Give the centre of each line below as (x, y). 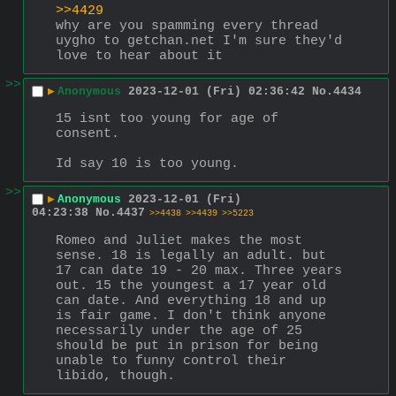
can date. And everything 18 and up (191, 301)
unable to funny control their (171, 361)
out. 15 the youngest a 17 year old (191, 286)
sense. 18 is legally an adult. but (191, 255)
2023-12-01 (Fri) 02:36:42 (217, 92)
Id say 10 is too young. (147, 164)
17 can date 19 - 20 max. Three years (199, 270)
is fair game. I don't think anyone (191, 316)
